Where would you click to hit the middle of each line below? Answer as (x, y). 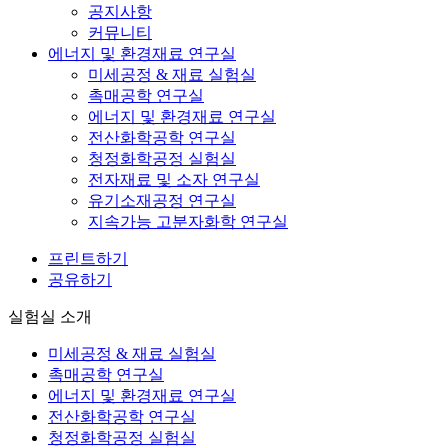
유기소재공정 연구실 (162, 201)
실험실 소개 (50, 317)
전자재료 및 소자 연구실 (174, 180)
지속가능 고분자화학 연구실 (188, 222)
